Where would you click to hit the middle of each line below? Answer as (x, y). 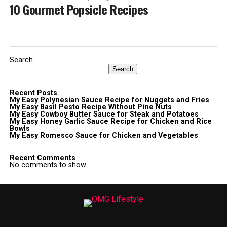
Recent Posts (33, 93)
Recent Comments (42, 158)
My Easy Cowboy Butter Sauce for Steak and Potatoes (104, 114)
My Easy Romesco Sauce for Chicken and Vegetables (104, 135)
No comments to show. (48, 165)
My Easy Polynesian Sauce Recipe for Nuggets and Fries (109, 100)
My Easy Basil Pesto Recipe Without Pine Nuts (90, 107)
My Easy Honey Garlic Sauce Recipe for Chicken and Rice (110, 121)
